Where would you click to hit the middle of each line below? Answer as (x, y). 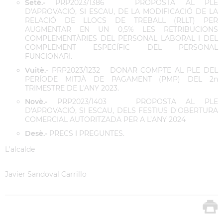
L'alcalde (20, 150)
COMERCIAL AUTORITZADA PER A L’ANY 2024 (105, 120)
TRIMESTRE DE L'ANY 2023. (72, 88)
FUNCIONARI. (49, 56)
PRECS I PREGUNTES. (86, 134)
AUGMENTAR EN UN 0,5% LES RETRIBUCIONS (121, 29)
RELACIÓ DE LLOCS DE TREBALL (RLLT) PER (121, 20)
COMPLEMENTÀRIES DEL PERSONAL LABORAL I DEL (121, 38)
